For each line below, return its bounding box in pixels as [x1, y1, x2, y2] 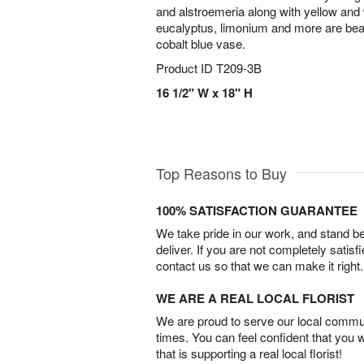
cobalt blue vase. [156, 35, 245, 52]
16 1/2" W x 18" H [156, 84, 253, 102]
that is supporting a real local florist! [156, 344, 342, 362]
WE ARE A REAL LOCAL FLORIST [156, 289, 354, 308]
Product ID [156, 59, 216, 76]
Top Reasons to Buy [156, 162, 287, 184]
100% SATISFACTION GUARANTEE [156, 201, 357, 220]
